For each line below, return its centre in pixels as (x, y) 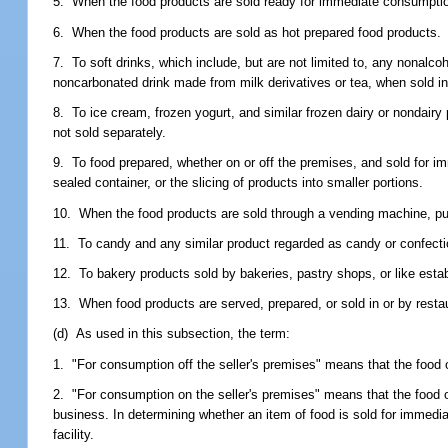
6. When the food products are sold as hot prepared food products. (247, 32)
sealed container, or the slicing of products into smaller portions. (238, 183)
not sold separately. (110, 133)
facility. (74, 434)
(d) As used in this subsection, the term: (172, 334)
